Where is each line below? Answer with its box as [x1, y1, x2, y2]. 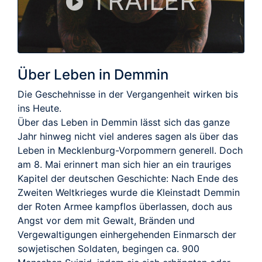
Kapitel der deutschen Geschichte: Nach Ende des [18, 172, 238, 184]
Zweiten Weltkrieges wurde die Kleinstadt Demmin [18, 186, 240, 198]
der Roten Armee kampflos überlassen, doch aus [18, 200, 232, 212]
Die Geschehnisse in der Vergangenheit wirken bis [18, 88, 238, 100]
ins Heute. [18, 102, 61, 114]
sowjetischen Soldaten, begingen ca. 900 [18, 242, 199, 254]
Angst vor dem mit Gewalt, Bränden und [18, 214, 195, 226]
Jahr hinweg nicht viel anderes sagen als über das [18, 130, 238, 142]
